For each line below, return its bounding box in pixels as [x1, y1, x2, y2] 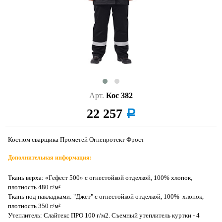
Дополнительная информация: [8, 154, 92, 161]
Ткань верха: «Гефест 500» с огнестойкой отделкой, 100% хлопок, [8, 174, 193, 181]
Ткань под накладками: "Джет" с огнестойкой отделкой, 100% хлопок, [8, 193, 204, 200]
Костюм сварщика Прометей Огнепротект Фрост [8, 136, 145, 143]
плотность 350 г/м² [8, 202, 61, 210]
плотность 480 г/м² [8, 183, 61, 191]
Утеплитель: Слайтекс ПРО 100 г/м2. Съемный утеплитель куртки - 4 [8, 212, 200, 219]
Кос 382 [106, 91, 133, 100]
